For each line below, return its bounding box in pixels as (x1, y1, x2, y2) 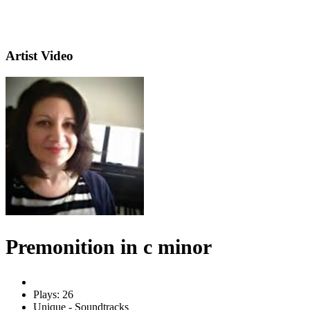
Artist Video (6, 48, 73, 64)
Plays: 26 (33, 288, 73, 300)
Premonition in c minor (6, 235, 212, 258)
